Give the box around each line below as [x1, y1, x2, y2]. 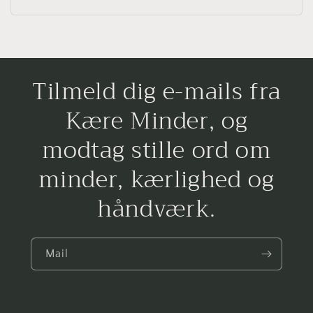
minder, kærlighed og [38, 159, 275, 201]
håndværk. [97, 189, 216, 230]
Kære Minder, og [65, 101, 248, 142]
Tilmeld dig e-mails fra [31, 71, 282, 112]
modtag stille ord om [42, 130, 271, 171]
